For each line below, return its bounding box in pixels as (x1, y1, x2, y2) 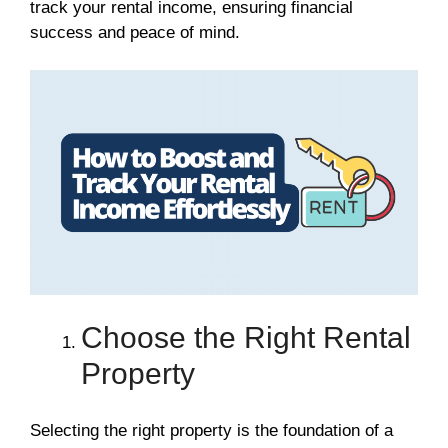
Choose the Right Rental (81, 321, 411, 355)
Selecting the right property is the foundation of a (30, 420, 393, 440)
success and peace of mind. (30, 22, 240, 42)
